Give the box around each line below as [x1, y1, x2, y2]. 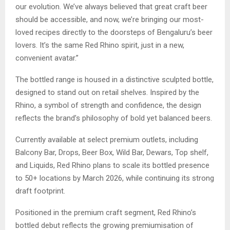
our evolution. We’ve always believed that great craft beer [15, 2, 207, 12]
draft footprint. [15, 186, 65, 196]
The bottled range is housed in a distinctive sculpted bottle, [15, 75, 214, 85]
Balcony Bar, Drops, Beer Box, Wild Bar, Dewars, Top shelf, [15, 148, 208, 158]
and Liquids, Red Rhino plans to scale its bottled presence [15, 161, 209, 170]
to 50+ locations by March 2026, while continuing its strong [15, 174, 214, 183]
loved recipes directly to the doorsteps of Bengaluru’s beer [15, 28, 213, 37]
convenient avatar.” [15, 53, 81, 63]
